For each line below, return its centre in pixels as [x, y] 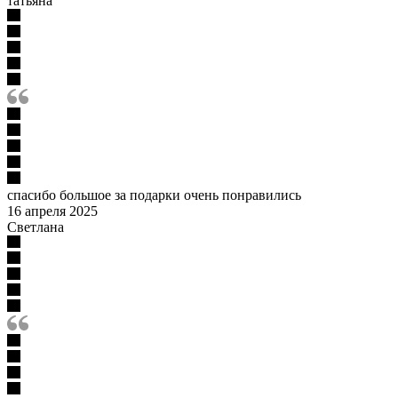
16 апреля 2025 [52, 211]
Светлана [36, 227]
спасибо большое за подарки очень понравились [154, 195]
